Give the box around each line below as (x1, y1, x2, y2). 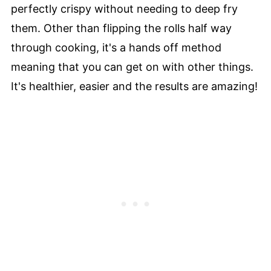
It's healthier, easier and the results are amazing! (10, 80, 258, 93)
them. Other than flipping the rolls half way (10, 22, 232, 35)
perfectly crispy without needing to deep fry (10, 2, 238, 16)
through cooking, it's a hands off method (10, 41, 221, 54)
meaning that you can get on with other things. (10, 60, 253, 74)
